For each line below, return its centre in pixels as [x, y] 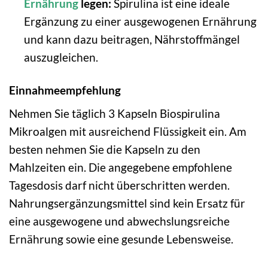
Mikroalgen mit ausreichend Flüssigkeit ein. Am [128, 132]
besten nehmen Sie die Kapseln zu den [105, 150]
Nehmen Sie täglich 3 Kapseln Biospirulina [115, 114]
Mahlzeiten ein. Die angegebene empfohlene [121, 167]
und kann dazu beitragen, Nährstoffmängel [132, 39]
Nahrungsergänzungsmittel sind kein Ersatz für [127, 203]
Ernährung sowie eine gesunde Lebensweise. [121, 239]
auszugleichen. [61, 57]
